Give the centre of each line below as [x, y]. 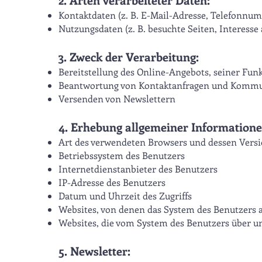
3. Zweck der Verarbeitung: [129, 56]
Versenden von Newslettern [117, 99]
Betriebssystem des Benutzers [122, 155]
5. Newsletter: [94, 251]
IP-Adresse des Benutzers [112, 182]
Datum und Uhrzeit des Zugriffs [125, 196]
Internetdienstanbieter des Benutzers [138, 169]
